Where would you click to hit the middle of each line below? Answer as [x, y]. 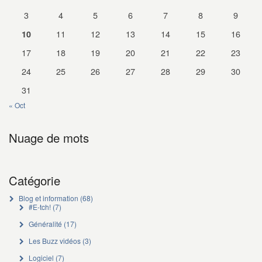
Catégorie [35, 180]
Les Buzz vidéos [54, 241]
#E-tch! [39, 207]
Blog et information [48, 198]
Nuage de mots [49, 138]
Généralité [45, 224]
